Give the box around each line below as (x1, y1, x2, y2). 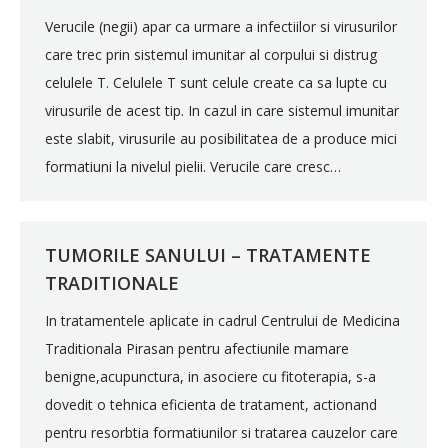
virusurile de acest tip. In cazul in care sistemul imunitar (45, 101, 399, 120)
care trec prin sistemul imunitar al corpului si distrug (45, 45, 377, 64)
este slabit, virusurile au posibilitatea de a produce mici (45, 129, 397, 148)
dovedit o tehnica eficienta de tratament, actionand (45, 395, 377, 414)
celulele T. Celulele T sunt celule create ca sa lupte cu (45, 73, 387, 92)
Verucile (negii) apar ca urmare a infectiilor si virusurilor (45, 17, 397, 36)
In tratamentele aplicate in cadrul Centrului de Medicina (45, 311, 400, 330)
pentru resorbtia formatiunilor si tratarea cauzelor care (45, 423, 398, 442)
